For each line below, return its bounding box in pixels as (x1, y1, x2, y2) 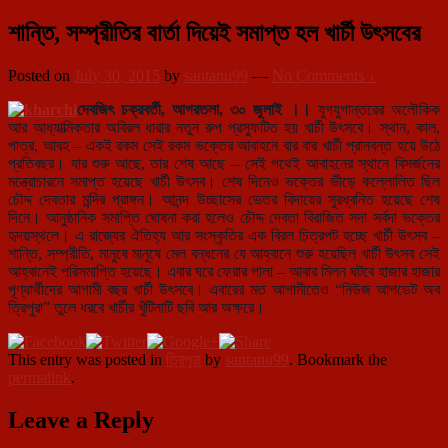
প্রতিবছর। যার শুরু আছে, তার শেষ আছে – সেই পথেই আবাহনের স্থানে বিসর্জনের (8, 155, 440, 173)
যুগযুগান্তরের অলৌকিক (311, 101, 440, 119)
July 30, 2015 (74, 67, 160, 85)
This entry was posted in (8, 351, 166, 369)
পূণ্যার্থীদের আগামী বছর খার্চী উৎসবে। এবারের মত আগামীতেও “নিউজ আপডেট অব (8, 281, 440, 299)
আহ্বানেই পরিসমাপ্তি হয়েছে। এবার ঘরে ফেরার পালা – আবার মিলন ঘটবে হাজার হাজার (8, 263, 440, 281)
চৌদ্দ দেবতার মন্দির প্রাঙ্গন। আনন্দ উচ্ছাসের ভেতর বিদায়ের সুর (8, 191, 342, 209)
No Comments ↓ (272, 67, 376, 85)
